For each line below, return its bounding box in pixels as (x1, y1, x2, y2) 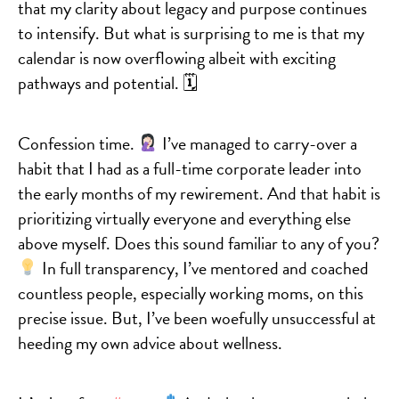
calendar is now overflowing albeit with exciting (18, 44, 336, 71)
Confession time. (18, 129, 138, 157)
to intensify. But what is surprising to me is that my (18, 19, 364, 46)
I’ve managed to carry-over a (158, 129, 357, 157)
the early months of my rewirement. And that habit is (18, 179, 380, 207)
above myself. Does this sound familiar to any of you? (18, 229, 379, 256)
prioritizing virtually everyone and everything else (18, 204, 351, 232)
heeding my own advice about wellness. (18, 329, 282, 356)
